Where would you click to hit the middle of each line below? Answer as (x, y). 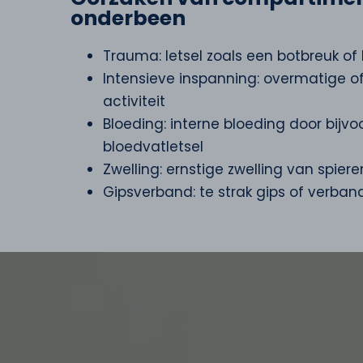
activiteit (134, 101)
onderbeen (128, 18)
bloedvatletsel (153, 147)
